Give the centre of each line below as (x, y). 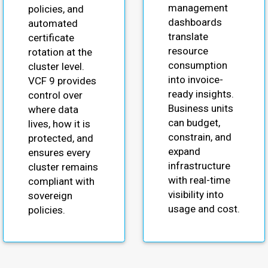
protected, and (60, 138)
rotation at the (60, 52)
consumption (197, 66)
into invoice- (195, 80)
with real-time (199, 180)
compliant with (61, 182)
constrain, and (200, 137)
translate (188, 37)
